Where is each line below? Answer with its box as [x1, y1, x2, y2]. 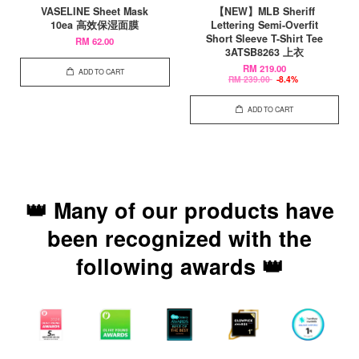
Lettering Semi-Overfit [210, 18, 318, 32]
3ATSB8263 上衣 [224, 45, 304, 59]
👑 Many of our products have [25, 195, 334, 225]
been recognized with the [47, 223, 312, 253]
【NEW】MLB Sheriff [213, 4, 315, 18]
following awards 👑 [75, 251, 284, 281]
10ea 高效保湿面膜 [50, 18, 139, 32]
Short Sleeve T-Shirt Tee [205, 31, 323, 46]
